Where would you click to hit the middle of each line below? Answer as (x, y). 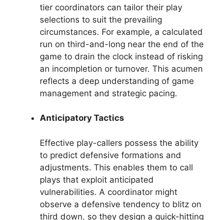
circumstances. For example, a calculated (121, 32)
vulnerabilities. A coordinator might (109, 192)
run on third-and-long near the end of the (122, 44)
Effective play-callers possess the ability (119, 143)
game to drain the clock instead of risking (121, 56)
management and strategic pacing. (109, 93)
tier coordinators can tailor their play (111, 7)
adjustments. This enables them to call (116, 167)
